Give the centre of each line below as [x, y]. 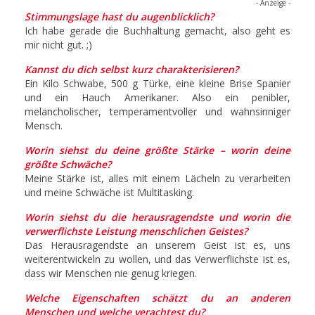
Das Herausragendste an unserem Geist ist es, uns [157, 245]
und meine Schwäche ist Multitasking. [109, 192]
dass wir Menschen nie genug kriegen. [111, 273]
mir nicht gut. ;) [58, 44]
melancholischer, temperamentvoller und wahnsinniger [157, 111]
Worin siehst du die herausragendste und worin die [157, 217]
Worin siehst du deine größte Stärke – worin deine [157, 150]
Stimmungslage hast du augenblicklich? [119, 16]
